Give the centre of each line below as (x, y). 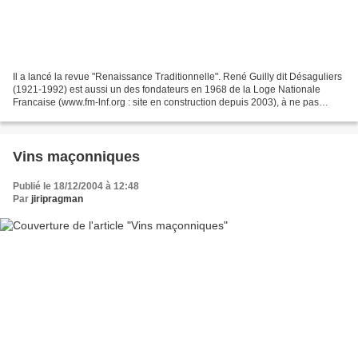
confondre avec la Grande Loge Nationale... (107, 115)
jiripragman (57, 199)
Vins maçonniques (76, 156)
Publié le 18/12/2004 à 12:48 (76, 186)
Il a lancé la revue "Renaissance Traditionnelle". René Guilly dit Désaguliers (177, 76)
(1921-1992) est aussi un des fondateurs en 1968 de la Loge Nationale (167, 89)
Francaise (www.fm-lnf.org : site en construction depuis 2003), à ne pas (166, 102)
